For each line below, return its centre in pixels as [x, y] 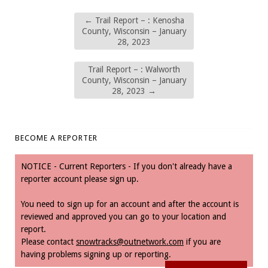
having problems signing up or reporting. [96, 254]
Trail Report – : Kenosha [138, 20]
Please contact [48, 241]
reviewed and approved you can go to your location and [124, 216]
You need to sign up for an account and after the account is [130, 204]
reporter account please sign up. [80, 179]
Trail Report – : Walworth [134, 69]
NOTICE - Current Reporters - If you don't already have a [127, 166]
